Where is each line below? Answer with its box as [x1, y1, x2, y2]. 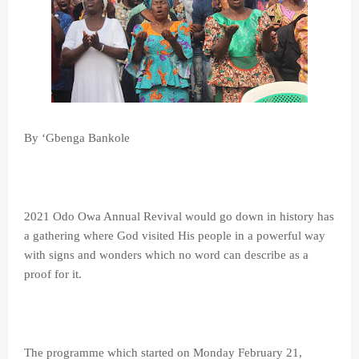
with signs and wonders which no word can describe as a [24, 248, 309, 262]
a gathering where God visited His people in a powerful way [24, 229, 325, 243]
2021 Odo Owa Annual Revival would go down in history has [24, 210, 334, 224]
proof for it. [24, 268, 82, 281]
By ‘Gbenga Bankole [24, 131, 130, 145]
